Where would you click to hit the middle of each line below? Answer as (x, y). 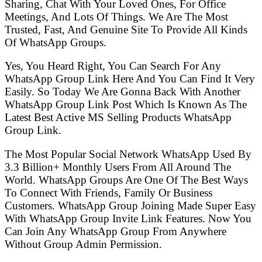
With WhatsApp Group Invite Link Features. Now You (128, 218)
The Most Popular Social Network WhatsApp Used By (128, 154)
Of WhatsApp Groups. (56, 42)
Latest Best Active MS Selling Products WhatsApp (118, 118)
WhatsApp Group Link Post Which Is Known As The (126, 105)
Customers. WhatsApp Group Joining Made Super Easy (130, 205)
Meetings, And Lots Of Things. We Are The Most (116, 16)
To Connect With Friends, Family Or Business (108, 192)
